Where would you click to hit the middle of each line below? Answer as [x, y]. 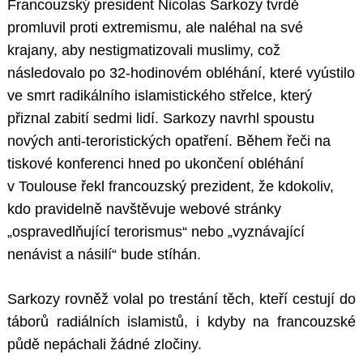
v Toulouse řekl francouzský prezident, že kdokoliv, [171, 187]
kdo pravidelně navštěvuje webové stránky [144, 209]
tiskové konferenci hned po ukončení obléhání [156, 164]
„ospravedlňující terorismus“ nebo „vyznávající [156, 232]
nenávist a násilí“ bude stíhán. [104, 255]
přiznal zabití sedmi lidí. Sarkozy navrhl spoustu [161, 119]
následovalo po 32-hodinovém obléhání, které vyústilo [181, 73]
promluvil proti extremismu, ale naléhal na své [155, 28]
